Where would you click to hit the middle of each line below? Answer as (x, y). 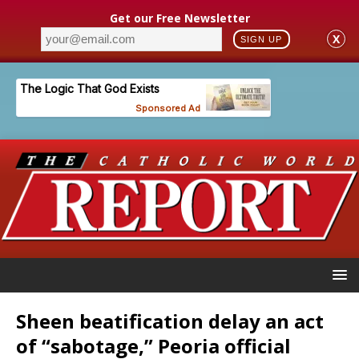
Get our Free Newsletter (179, 18)
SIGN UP (262, 39)
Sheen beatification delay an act (170, 321)
